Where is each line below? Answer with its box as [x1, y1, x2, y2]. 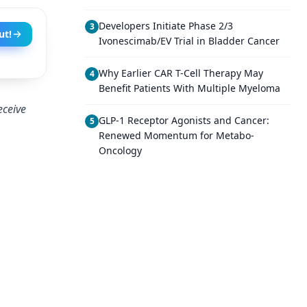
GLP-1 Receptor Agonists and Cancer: [99, 114, 269, 127]
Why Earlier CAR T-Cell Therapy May [99, 66, 263, 79]
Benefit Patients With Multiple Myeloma [99, 82, 280, 95]
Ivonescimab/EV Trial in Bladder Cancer [99, 34, 280, 47]
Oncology [99, 144, 142, 157]
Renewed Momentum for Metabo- [99, 129, 254, 142]
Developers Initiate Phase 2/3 [99, 19, 233, 32]
